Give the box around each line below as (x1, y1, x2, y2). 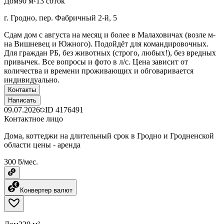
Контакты (8, 85, 36, 93)
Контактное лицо (4, 114, 63, 123)
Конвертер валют (20, 186, 72, 194)
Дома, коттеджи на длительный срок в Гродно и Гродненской (4, 131, 214, 140)
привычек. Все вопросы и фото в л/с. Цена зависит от (4, 57, 188, 66)
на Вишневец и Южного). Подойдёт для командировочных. (4, 39, 208, 48)
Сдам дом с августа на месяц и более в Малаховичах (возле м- (4, 30, 215, 39)
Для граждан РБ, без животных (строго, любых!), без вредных (4, 48, 216, 57)
